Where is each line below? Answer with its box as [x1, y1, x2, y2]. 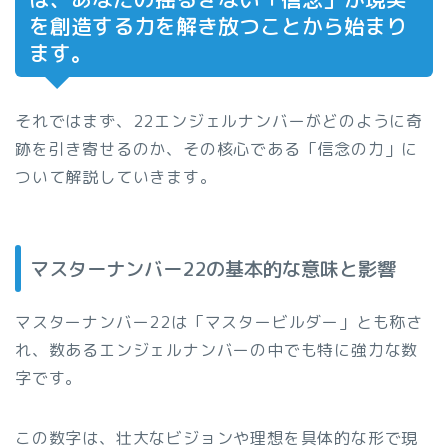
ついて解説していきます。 [15, 166, 217, 188]
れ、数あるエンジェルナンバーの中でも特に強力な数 [15, 339, 419, 362]
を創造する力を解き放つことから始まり [29, 12, 407, 41]
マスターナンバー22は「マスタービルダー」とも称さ [15, 311, 423, 334]
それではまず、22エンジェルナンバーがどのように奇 [15, 110, 423, 132]
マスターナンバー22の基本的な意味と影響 [30, 255, 396, 283]
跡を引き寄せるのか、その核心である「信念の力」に [15, 138, 419, 160]
